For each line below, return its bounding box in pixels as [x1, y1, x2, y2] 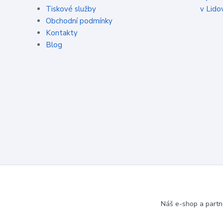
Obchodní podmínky [46, 16, 112, 26]
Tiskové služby [46, 4, 96, 14]
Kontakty [46, 28, 78, 38]
